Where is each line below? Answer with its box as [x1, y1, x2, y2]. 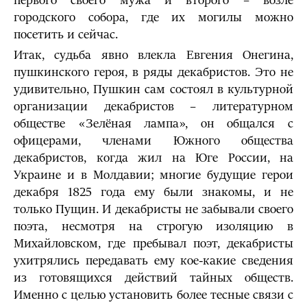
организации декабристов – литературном [14, 99, 293, 114]
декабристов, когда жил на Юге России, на [14, 151, 293, 165]
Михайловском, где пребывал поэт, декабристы [14, 236, 293, 251]
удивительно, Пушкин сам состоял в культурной [14, 82, 293, 97]
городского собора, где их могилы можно [14, 10, 293, 25]
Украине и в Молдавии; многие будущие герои [14, 168, 293, 182]
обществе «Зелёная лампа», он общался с [14, 116, 293, 131]
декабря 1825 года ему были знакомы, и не [14, 185, 293, 199]
